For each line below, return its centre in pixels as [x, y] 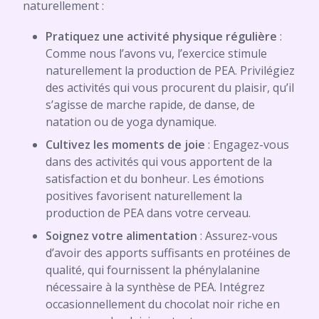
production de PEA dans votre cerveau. [148, 213]
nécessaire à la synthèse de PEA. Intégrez [155, 287]
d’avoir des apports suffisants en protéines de [168, 253]
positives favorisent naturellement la [144, 196]
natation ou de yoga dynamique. [131, 122]
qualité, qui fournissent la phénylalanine [153, 270]
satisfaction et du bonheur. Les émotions [155, 179]
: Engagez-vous [247, 145]
